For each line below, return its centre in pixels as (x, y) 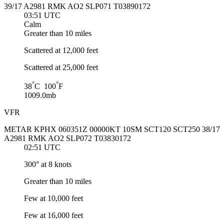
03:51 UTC (42, 15)
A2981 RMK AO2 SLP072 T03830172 (67, 138)
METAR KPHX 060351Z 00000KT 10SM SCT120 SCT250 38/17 (112, 129)
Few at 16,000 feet (53, 215)
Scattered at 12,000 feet (61, 50)
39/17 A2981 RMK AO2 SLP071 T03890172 (77, 6)
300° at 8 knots (48, 164)
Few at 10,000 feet (53, 198)
